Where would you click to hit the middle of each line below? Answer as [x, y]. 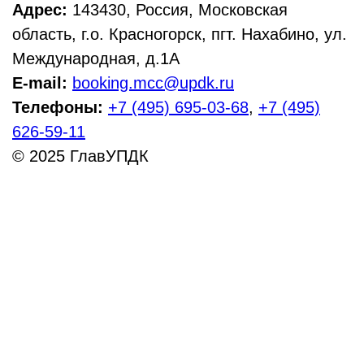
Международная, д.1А [96, 58]
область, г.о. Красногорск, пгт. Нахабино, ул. [180, 34]
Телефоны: [58, 107]
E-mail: [40, 83]
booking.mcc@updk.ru [153, 83]
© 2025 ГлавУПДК [80, 156]
